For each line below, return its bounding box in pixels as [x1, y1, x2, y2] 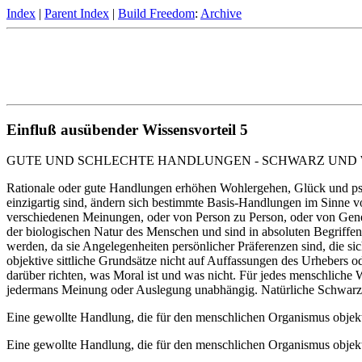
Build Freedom [118, 6, 195, 20]
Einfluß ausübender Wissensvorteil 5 [6, 120, 248, 138]
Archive [200, 6, 242, 20]
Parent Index [44, 6, 109, 20]
